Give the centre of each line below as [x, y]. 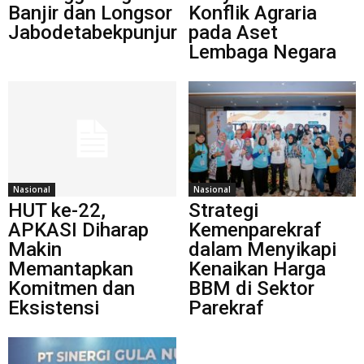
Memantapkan [71, 269]
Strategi [223, 210]
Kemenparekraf [254, 230]
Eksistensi [54, 308]
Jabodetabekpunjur [93, 32]
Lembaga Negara [262, 52]
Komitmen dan [71, 288]
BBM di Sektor [251, 288]
